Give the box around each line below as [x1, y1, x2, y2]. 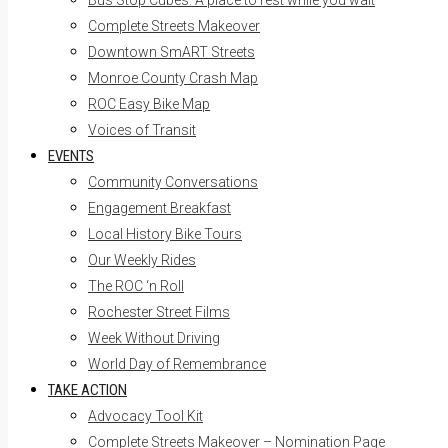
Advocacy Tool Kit [88, 408, 203, 424]
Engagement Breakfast [88, 200, 231, 216]
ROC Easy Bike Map [88, 96, 210, 112]
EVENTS [48, 147, 94, 165]
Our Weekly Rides [88, 252, 196, 268]
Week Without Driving [88, 330, 220, 346]
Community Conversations [88, 174, 258, 190]
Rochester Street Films [88, 304, 230, 320]
